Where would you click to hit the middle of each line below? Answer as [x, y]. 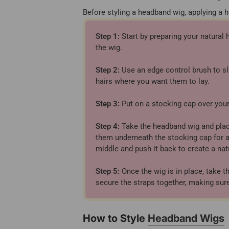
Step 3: [108, 104]
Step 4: [108, 126]
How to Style [115, 218]
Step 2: [108, 70]
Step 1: [108, 36]
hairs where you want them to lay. [153, 81]
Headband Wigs [186, 218]
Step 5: [108, 171]
